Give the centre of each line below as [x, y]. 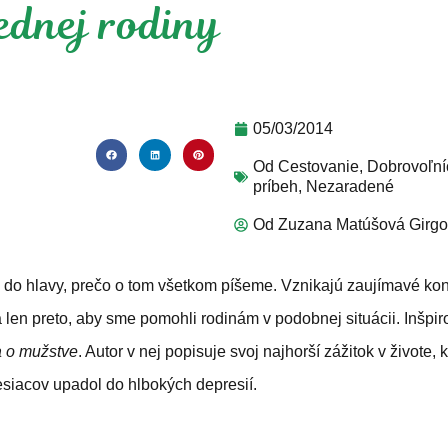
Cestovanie [318, 166]
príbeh [275, 186]
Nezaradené [350, 186]
